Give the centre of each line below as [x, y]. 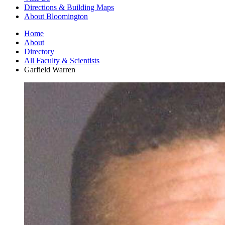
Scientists [84, 60]
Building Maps [89, 7]
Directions [41, 7]
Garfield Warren [50, 69]
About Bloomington [56, 16]
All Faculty [43, 60]
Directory [39, 51]
